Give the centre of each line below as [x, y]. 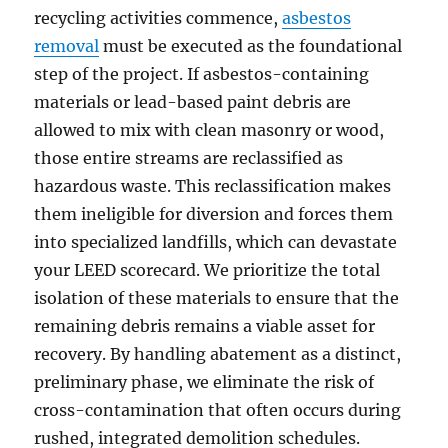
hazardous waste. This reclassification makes [213, 186]
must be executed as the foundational [251, 46]
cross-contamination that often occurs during [218, 410]
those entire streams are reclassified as [189, 158]
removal [67, 46]
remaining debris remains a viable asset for [205, 326]
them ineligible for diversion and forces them [214, 214]
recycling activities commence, [158, 18]
